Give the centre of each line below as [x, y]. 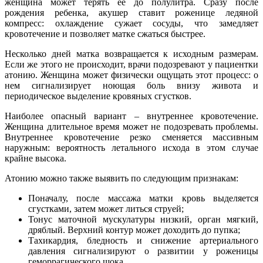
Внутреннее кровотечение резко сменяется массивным [131, 137]
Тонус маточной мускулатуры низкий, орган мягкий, [143, 220]
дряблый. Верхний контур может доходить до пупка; [134, 230]
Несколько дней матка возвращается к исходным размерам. [131, 54]
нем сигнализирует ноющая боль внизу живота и [131, 86]
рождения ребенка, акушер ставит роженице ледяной [131, 13]
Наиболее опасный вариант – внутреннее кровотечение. [131, 116]
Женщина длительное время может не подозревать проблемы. [131, 127]
